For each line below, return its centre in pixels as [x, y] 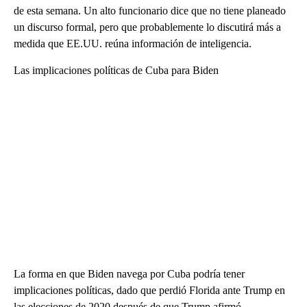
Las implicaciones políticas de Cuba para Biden [116, 71]
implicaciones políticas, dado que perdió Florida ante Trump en [149, 291]
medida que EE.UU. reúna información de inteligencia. [133, 44]
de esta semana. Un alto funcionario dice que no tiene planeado [150, 11]
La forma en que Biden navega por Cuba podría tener [129, 274]
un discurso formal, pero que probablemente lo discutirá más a [147, 27]
